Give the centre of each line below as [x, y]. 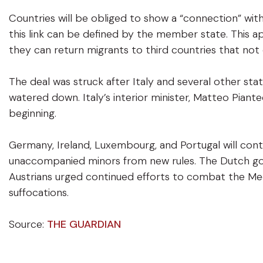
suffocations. [39, 193]
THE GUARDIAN [84, 224]
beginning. [33, 113]
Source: [28, 224]
